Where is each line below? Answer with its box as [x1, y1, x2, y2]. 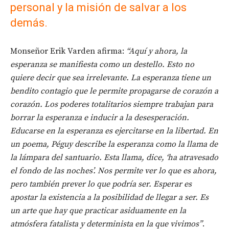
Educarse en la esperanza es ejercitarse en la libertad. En [10, 126, 218, 136]
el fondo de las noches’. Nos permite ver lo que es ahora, [10, 166, 217, 176]
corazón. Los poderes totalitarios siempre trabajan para [10, 99, 213, 110]
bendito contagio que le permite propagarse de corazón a [10, 86, 218, 97]
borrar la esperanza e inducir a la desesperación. [10, 112, 189, 123]
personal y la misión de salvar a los [10, 1, 187, 14]
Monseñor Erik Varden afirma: [10, 46, 126, 57]
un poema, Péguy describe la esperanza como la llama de [10, 139, 218, 150]
